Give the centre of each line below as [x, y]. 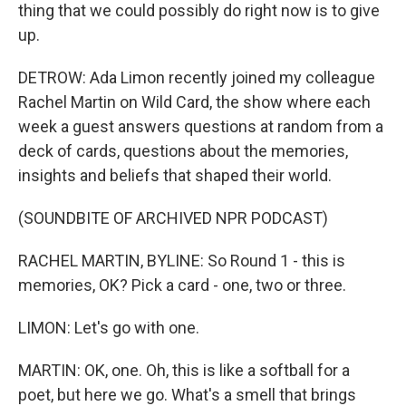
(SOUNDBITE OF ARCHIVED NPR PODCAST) [173, 218]
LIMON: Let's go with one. [109, 328]
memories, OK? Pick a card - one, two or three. [182, 285]
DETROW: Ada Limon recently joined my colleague [197, 77]
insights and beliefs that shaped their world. [175, 175]
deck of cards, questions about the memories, [183, 151]
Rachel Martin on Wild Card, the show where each [194, 102]
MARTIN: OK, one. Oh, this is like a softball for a [184, 370]
